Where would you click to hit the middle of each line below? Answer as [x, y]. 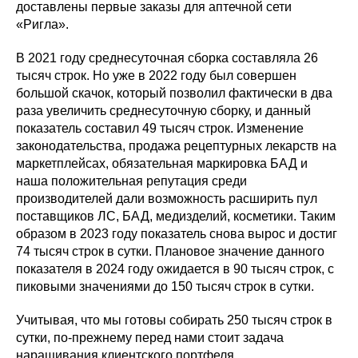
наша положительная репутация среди [131, 181]
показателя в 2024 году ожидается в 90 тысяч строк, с [175, 269]
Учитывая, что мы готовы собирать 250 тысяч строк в [174, 320]
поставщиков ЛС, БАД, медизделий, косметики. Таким [176, 216]
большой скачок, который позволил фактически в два [174, 93]
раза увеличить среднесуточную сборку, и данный [163, 111]
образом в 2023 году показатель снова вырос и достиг [177, 234]
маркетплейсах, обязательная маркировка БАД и [162, 163]
